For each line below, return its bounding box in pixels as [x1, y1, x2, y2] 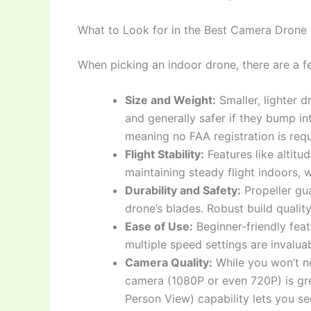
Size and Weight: [125, 93, 216, 108]
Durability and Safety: [125, 183, 241, 198]
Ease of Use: [125, 219, 193, 234]
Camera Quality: [125, 255, 212, 270]
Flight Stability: [125, 147, 204, 162]
